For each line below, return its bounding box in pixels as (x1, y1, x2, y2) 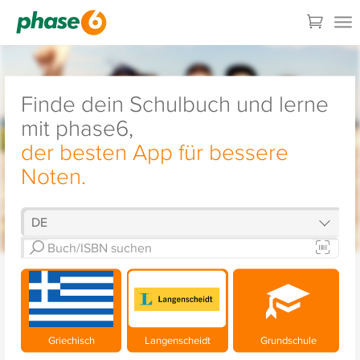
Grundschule (256, 332, 317, 347)
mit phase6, (20, 111, 133, 143)
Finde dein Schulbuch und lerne (20, 87, 329, 119)
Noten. (20, 159, 86, 191)
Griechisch (47, 332, 95, 347)
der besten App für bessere (20, 135, 288, 167)
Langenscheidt (144, 332, 211, 347)
